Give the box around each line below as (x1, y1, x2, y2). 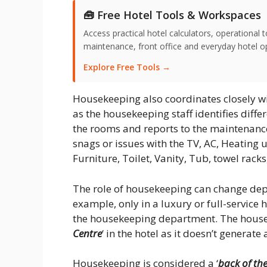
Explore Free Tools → (83, 61, 170, 73)
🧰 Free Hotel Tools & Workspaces (83, 8, 261, 23)
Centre (73, 226, 102, 240)
